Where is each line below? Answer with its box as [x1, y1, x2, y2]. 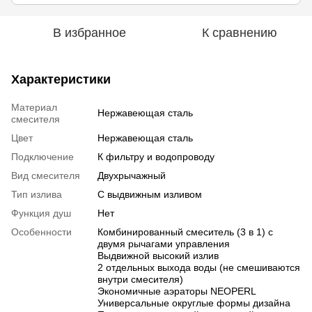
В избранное [52, 25, 126, 40]
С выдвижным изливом [97, 188, 202, 200]
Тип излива [11, 188, 62, 200]
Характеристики [11, 72, 111, 86]
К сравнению [202, 25, 277, 40]
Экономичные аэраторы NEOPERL [97, 285, 256, 297]
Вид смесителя [11, 169, 80, 181]
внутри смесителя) [97, 273, 183, 285]
